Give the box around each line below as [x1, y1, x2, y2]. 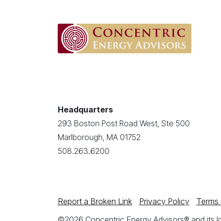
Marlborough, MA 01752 [58, 132, 141, 142]
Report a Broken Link [58, 196, 132, 206]
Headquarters [58, 105, 113, 114]
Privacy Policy [139, 196, 189, 206]
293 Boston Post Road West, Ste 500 [58, 118, 190, 128]
